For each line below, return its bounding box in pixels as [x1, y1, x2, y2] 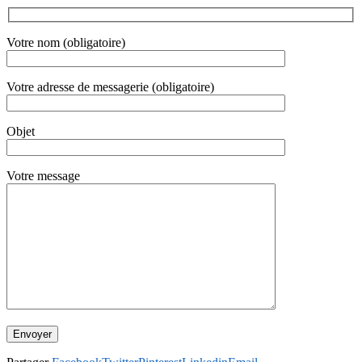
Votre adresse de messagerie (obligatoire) [6, 80, 214, 95]
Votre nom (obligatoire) [6, 36, 125, 50]
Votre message [6, 169, 80, 183]
